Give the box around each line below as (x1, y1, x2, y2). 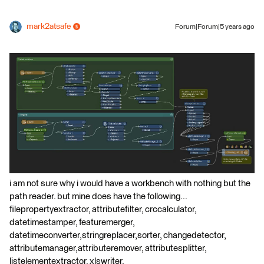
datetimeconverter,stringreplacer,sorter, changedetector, (9, 230, 226, 240)
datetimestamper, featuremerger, (9, 217, 134, 227)
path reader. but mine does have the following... (9, 192, 187, 201)
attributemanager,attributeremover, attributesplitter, (9, 243, 206, 253)
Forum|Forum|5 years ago (175, 23, 255, 31)
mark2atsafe (27, 22, 71, 31)
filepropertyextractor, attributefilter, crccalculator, (9, 204, 196, 214)
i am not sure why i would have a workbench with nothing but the (9, 179, 250, 188)
